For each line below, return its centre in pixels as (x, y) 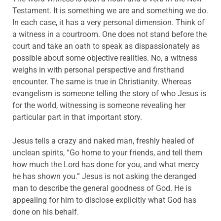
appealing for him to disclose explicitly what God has (104, 200)
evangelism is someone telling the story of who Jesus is (109, 93)
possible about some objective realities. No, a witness (105, 58)
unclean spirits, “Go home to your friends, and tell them (107, 152)
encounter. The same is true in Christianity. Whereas (102, 81)
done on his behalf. (46, 212)
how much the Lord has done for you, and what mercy (106, 164)
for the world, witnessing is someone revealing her (99, 105)
